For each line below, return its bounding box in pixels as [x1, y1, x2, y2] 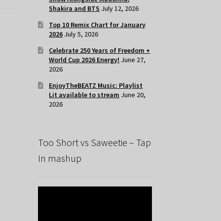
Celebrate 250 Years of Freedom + [49, 46, 150, 55]
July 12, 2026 [101, 4, 139, 13]
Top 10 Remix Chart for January [49, 20, 146, 30]
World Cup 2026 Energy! [49, 55, 120, 65]
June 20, [121, 90, 146, 100]
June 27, [121, 55, 146, 65]
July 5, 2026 [64, 30, 99, 39]
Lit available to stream [49, 90, 120, 100]
